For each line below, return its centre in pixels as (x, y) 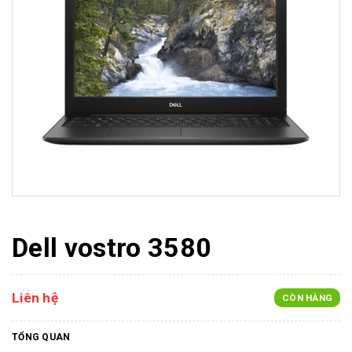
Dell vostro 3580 (112, 247)
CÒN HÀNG (307, 298)
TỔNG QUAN (41, 337)
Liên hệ (35, 298)
